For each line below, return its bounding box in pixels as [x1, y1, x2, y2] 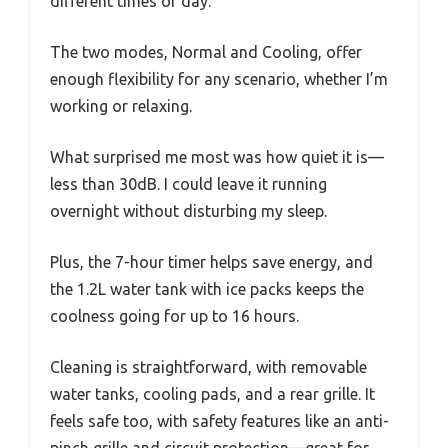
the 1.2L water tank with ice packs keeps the [50, 280, 364, 299]
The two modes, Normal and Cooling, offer [50, 43, 362, 62]
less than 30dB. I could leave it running [50, 175, 327, 194]
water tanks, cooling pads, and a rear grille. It [50, 385, 375, 404]
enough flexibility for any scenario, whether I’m [50, 70, 388, 89]
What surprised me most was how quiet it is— [50, 148, 384, 167]
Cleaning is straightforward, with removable [50, 358, 367, 377]
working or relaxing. [50, 97, 192, 116]
